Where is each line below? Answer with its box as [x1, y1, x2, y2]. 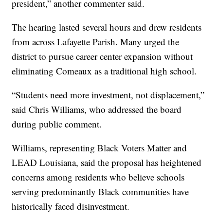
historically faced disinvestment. [12, 200, 130, 213]
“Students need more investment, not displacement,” [12, 89, 205, 101]
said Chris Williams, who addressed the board [12, 103, 182, 116]
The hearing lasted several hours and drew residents [12, 21, 202, 34]
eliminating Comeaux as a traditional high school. [12, 65, 197, 77]
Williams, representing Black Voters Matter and [12, 142, 187, 154]
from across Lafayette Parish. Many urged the [12, 36, 180, 48]
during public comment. [12, 118, 102, 130]
